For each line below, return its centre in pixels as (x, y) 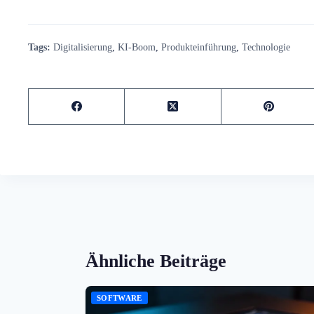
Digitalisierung (83, 47)
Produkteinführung (199, 47)
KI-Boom (137, 47)
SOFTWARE (120, 298)
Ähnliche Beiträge (156, 261)
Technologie (266, 47)
